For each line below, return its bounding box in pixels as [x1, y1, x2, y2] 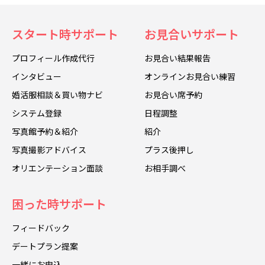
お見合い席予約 [144, 89, 202, 101]
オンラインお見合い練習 [144, 70, 235, 83]
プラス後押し [144, 144, 194, 156]
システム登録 [12, 107, 62, 119]
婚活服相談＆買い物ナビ [12, 89, 103, 101]
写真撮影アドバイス [12, 144, 86, 156]
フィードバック [12, 222, 70, 234]
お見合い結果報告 [144, 52, 211, 64]
